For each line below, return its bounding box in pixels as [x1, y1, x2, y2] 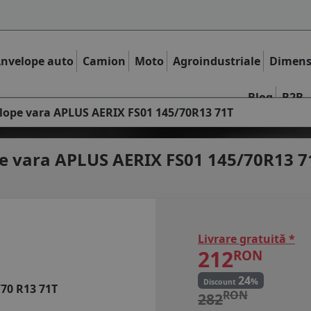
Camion [83, 53, 126, 69]
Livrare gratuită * [198, 230, 295, 246]
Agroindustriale [173, 53, 261, 69]
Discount [203, 276, 238, 287]
